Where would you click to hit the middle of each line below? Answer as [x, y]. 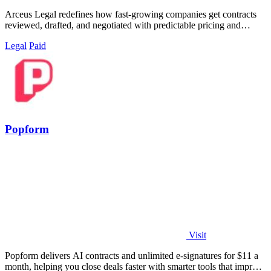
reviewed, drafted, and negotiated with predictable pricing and [123, 25]
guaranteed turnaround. [49, 36]
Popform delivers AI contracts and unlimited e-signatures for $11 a [132, 256]
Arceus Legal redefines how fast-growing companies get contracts [131, 14]
